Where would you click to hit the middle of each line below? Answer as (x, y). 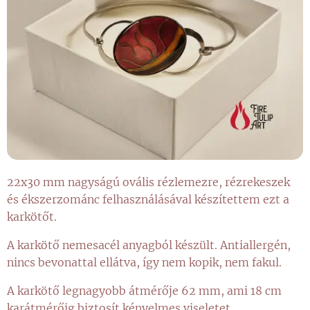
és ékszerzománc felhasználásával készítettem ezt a (148, 200)
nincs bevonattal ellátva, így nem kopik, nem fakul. (144, 263)
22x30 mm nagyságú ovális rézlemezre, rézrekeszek (148, 182)
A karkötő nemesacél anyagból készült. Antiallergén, (149, 245)
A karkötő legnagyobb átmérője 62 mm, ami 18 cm (144, 291)
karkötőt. (32, 217)
